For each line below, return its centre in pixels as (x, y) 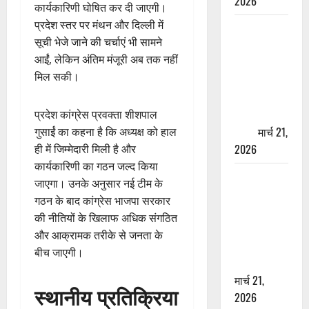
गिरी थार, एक (260, 211)
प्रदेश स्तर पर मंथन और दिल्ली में (99, 25)
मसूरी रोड (253, 176)
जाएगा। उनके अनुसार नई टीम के (99, 184)
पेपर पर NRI (258, 97)
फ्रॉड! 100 (257, 62)
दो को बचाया (259, 262)
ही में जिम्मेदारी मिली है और (85, 149)
